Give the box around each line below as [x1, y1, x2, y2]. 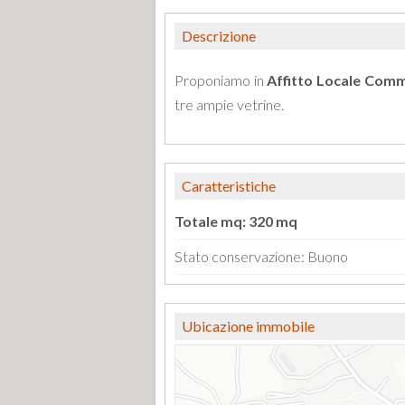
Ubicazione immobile [182, 317, 315, 334]
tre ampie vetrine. [174, 96, 284, 113]
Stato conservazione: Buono [174, 248, 348, 265]
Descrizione [182, 27, 256, 44]
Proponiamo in [174, 71, 268, 89]
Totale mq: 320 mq [174, 212, 297, 230]
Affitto [267, 71, 314, 89]
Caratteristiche [182, 177, 276, 194]
